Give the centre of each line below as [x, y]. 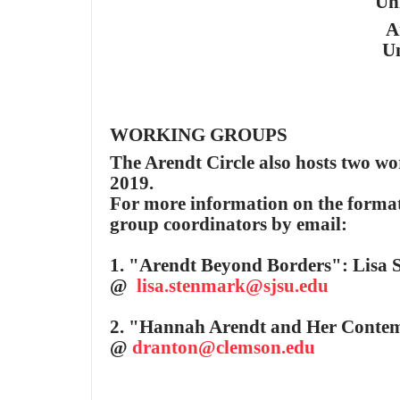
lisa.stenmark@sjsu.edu [233, 286]
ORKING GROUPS [208, 134]
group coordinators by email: [231, 224]
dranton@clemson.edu [224, 347]
